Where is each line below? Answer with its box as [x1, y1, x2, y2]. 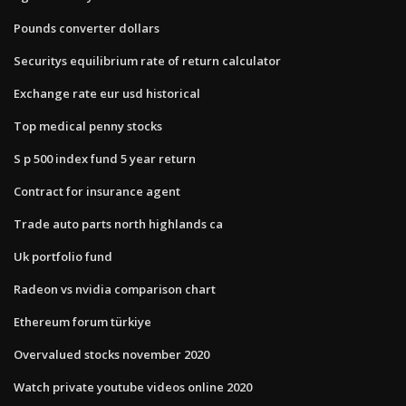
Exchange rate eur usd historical [14, 84, 200, 101]
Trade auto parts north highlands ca [14, 215, 223, 232]
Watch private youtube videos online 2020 [14, 378, 252, 395]
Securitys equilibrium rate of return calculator [14, 52, 281, 69]
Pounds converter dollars [14, 19, 159, 36]
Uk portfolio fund [14, 247, 112, 265]
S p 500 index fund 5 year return [14, 150, 196, 167]
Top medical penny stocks [14, 117, 162, 134]
